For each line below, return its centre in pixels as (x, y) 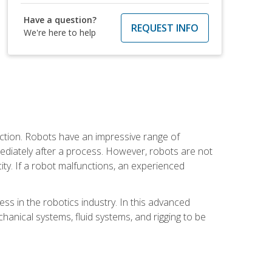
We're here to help (60, 32)
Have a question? (60, 19)
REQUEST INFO (165, 28)
